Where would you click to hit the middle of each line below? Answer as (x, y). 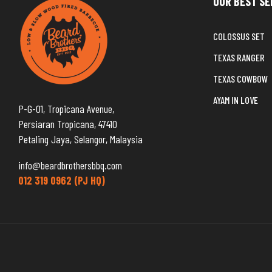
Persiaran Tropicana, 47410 (68, 124)
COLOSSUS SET (239, 36)
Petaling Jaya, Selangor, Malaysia (80, 139)
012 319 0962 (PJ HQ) (62, 180)
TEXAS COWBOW (240, 79)
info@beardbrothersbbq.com (70, 165)
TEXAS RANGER (239, 57)
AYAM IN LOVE (236, 100)
